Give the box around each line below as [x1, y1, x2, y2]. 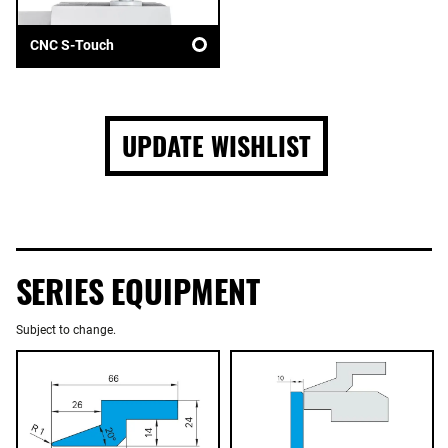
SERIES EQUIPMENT [16, 267, 260, 315]
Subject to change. [16, 323, 116, 338]
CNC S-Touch [30, 37, 114, 54]
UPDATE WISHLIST [121, 126, 311, 166]
